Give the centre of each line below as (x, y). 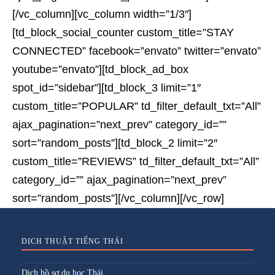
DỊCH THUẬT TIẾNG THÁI (72, 241)
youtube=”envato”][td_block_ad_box (100, 69)
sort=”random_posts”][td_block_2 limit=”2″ (115, 143)
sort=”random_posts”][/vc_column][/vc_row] (118, 198)
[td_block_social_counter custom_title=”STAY (123, 33)
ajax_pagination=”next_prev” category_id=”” (119, 125)
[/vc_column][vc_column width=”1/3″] (102, 14)
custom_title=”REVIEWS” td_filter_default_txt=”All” (136, 161)
